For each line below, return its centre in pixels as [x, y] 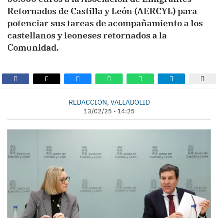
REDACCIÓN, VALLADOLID [109, 102]
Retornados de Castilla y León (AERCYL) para [102, 11]
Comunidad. [33, 47]
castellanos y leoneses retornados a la [87, 35]
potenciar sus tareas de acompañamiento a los [105, 23]
